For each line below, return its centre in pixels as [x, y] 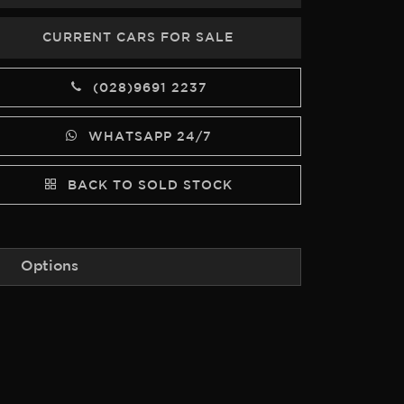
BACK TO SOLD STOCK [147, 186]
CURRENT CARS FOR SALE [138, 38]
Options [50, 266]
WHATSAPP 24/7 [147, 137]
